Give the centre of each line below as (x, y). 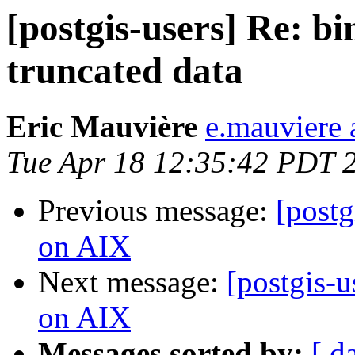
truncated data (125, 71)
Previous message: (157, 211)
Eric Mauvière (102, 127)
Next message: (132, 282)
